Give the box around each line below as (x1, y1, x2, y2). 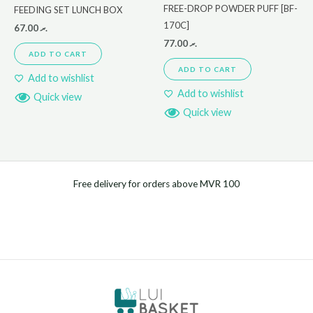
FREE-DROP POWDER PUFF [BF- (163, 2, 298, 14)
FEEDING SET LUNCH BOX (14, 3, 122, 15)
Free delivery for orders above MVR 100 (73, 177, 240, 189)
